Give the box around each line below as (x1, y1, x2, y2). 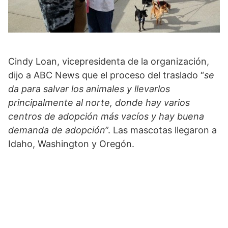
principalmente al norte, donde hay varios (8, 97, 190, 108)
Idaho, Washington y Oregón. (8, 138, 134, 149)
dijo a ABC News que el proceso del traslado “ (8, 70, 204, 80)
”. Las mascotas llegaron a (105, 125, 217, 135)
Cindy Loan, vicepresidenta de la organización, (8, 56, 209, 67)
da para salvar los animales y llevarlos (8, 83, 170, 94)
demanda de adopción (8, 125, 105, 135)
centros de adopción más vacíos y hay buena (8, 111, 204, 122)
